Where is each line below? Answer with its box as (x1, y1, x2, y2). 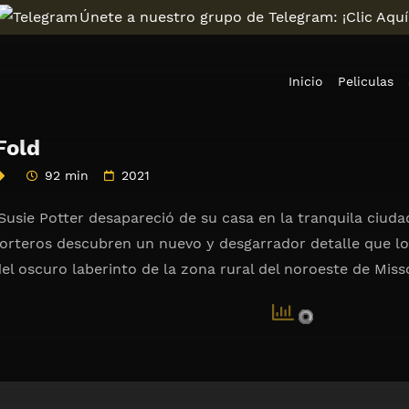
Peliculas (338, 74, 393, 89)
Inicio (288, 74, 323, 89)
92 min (45, 168, 89, 183)
